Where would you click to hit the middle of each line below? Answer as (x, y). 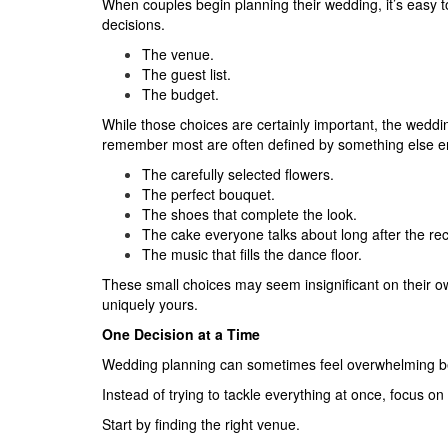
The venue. (178, 53)
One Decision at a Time (181, 333)
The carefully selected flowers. (238, 173)
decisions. (133, 23)
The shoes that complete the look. (249, 213)
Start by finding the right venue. (201, 423)
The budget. (180, 93)
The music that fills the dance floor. (252, 253)
